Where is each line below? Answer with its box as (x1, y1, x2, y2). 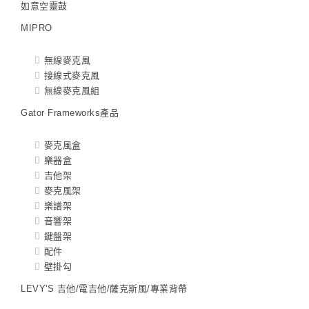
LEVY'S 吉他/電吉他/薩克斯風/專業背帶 (21, 283, 188, 295)
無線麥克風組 (43, 86, 100, 97)
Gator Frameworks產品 (21, 108, 119, 119)
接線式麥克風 (43, 70, 100, 81)
